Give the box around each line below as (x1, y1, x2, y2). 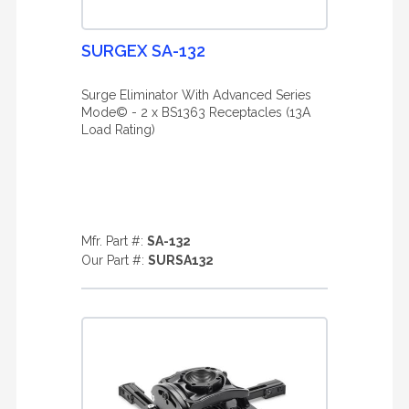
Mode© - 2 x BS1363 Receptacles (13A (81, 105, 310, 120)
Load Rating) (81, 122, 155, 137)
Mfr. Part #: (81, 234, 147, 248)
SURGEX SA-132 (81, 41, 205, 60)
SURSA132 (148, 253, 214, 267)
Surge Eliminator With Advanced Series (81, 88, 311, 102)
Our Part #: (81, 253, 148, 267)
